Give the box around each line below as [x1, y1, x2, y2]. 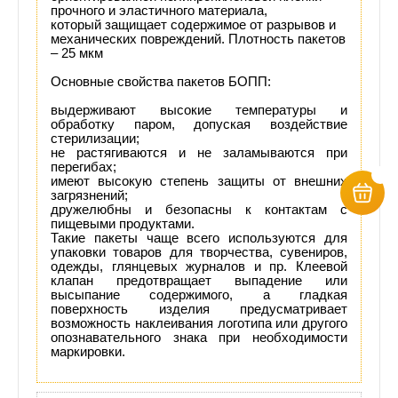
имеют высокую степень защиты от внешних [51, 173, 347, 188]
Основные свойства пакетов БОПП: [51, 74, 275, 89]
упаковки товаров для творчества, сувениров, [51, 244, 347, 259]
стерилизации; [51, 131, 139, 146]
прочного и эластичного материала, [51, 3, 267, 18]
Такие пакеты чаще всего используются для [51, 230, 347, 245]
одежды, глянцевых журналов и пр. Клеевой [51, 259, 347, 274]
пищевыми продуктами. [51, 216, 195, 231]
